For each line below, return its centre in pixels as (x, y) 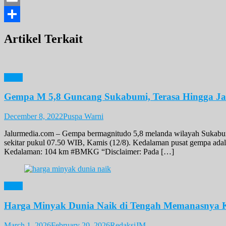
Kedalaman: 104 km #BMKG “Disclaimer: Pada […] (89, 152)
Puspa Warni (83, 117)
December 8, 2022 (34, 117)
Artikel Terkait (43, 39)
